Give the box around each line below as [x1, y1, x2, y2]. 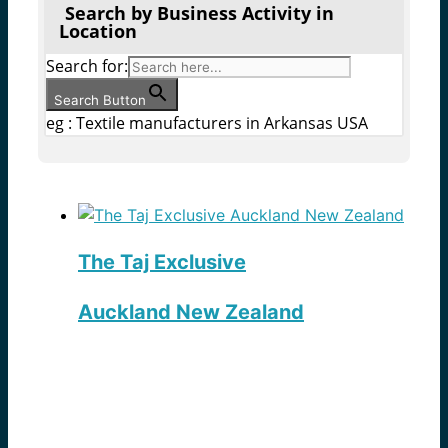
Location [59, 19, 137, 44]
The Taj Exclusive [78, 250, 246, 275]
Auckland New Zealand [78, 300, 304, 325]
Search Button [54, 92, 146, 109]
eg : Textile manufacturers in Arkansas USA [46, 112, 368, 135]
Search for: [46, 55, 128, 78]
